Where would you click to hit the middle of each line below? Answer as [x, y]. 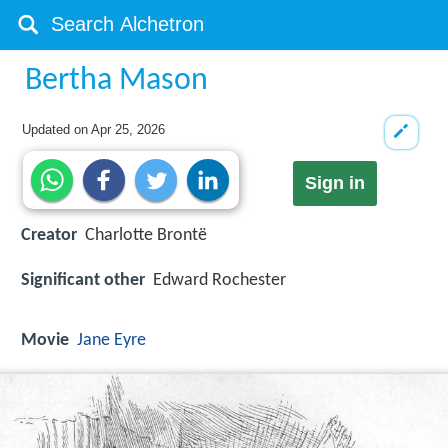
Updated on [57, 129]
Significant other [83, 280]
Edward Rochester [219, 280]
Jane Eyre [111, 340]
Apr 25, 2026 [128, 129]
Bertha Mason [117, 81]
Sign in [334, 183]
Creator [49, 236]
